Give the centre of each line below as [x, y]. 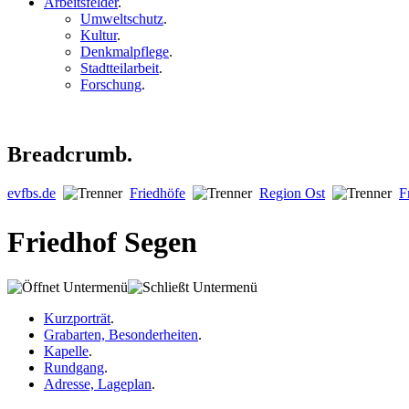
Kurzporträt [77, 318]
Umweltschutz [122, 19]
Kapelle [66, 351]
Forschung [111, 85]
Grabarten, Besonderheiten [121, 334]
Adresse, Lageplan [98, 383]
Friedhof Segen [102, 242]
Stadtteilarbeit [120, 68]
